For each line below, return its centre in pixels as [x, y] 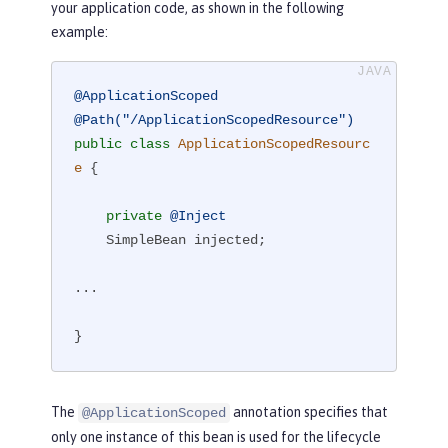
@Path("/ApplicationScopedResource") [214, 120]
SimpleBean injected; [90, 240]
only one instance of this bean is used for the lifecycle [216, 436]
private [134, 216]
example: [79, 32]
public [98, 144]
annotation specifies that [309, 411]
